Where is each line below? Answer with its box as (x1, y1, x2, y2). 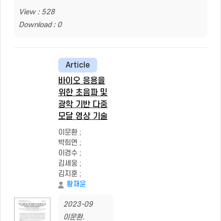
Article (66, 61, 90, 70)
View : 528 (19, 8, 55, 16)
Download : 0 (19, 21, 62, 29)
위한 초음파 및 (58, 88, 108, 97)
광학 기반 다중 (58, 100, 108, 109)
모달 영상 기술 (58, 112, 108, 121)
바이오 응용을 (58, 76, 105, 85)
